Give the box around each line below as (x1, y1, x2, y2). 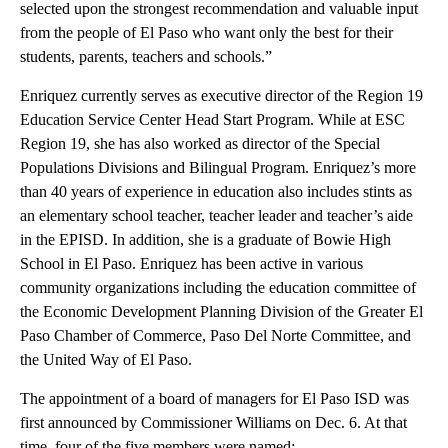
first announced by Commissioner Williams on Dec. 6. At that (20, 414, 407, 432)
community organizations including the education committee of (20, 279, 416, 297)
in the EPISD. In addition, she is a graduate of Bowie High (20, 231, 391, 249)
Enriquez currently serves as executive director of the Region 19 (20, 87, 423, 105)
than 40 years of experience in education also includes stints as (20, 183, 412, 201)
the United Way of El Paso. (20, 351, 192, 369)
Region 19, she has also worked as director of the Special (20, 135, 380, 153)
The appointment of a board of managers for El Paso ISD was (20, 390, 409, 408)
